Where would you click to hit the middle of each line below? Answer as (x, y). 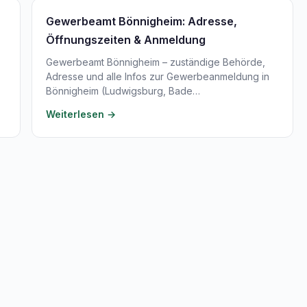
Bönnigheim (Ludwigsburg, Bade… (123, 91)
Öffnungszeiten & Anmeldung (126, 40)
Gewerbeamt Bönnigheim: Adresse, (142, 21)
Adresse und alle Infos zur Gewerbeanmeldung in (158, 76)
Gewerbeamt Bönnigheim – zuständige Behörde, (156, 62)
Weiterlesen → (81, 114)
